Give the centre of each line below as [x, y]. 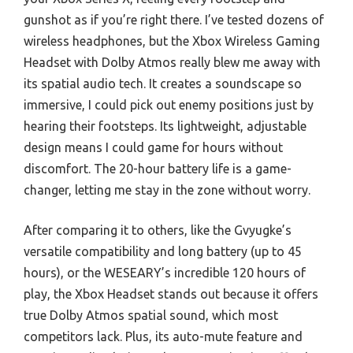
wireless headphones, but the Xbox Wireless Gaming [172, 41]
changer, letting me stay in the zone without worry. [167, 190]
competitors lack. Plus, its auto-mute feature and [163, 337]
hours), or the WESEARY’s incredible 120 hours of [165, 273]
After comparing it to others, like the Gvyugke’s [158, 230]
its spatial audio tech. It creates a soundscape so [163, 84]
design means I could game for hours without [153, 148]
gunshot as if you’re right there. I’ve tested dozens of [174, 20]
